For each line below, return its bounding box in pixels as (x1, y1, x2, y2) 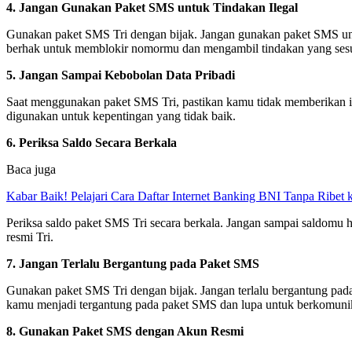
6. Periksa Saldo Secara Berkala (6, 135, 177, 149)
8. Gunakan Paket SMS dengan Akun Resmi (6, 324, 244, 338)
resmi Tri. (6, 229, 53, 244)
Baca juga (6, 162, 56, 176)
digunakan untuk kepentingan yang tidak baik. (6, 108, 236, 123)
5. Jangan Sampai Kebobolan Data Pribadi (6, 68, 235, 82)
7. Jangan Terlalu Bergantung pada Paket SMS (6, 256, 259, 270)
